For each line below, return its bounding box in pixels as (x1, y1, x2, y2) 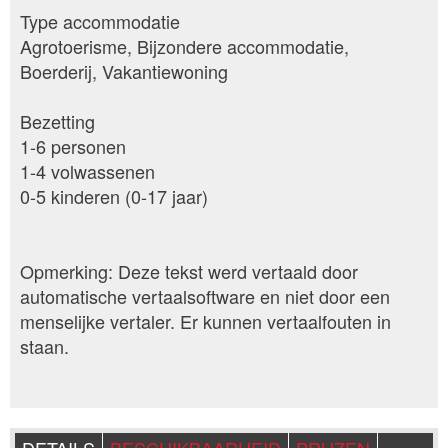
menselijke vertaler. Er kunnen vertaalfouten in (20, 308, 391, 335)
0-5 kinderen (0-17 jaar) (20, 183, 208, 210)
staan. (20, 333, 69, 360)
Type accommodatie (20, 8, 180, 35)
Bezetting (20, 108, 95, 135)
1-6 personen (20, 133, 126, 160)
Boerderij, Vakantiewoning (20, 58, 228, 85)
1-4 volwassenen (20, 158, 155, 185)
